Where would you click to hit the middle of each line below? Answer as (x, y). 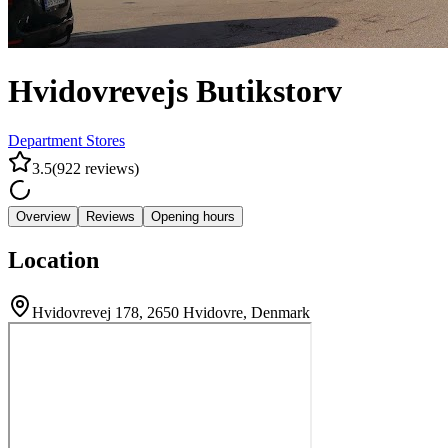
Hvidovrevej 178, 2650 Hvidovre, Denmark (171, 312)
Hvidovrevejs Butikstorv (175, 91)
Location (53, 259)
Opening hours (193, 216)
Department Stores (66, 140)
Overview (43, 216)
